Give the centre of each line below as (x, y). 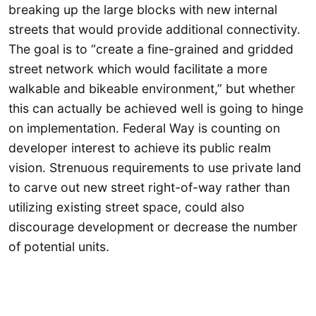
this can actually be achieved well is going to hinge (156, 109)
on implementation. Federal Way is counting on (144, 128)
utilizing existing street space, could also (127, 207)
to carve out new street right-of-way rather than (149, 188)
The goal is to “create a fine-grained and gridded (151, 49)
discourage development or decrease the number (153, 227)
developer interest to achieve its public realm (140, 148)
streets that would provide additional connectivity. (154, 30)
